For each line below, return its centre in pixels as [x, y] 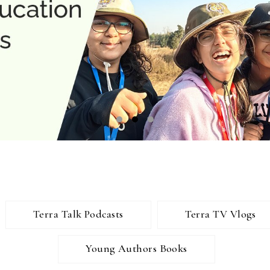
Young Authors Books [137, 248]
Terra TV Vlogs [220, 214]
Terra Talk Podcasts [78, 214]
